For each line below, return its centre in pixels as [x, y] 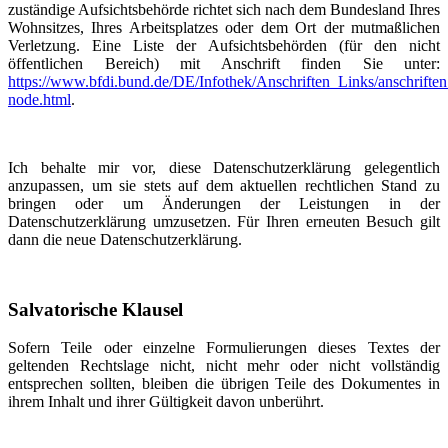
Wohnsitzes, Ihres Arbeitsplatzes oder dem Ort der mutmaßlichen [224, 27]
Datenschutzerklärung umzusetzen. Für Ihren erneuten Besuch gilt [224, 221]
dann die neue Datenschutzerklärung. [125, 239]
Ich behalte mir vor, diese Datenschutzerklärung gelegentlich [224, 167]
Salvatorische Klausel [95, 309]
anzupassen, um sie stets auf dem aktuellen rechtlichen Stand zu [224, 185]
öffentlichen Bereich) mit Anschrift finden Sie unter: [224, 63]
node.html [39, 99]
